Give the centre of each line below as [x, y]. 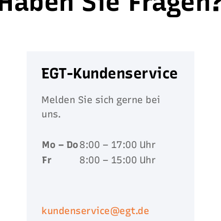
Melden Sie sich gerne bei [101, 100]
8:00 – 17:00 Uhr [118, 145]
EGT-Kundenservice [110, 73]
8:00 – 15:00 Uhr [118, 160]
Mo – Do [60, 145]
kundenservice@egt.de [95, 211]
